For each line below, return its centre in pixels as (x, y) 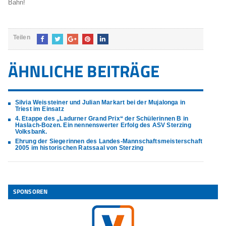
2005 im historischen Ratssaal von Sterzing (79, 148)
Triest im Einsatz (39, 109)
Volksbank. (31, 132)
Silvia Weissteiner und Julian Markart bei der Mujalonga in (100, 102)
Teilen (21, 37)
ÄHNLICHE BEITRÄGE (84, 71)
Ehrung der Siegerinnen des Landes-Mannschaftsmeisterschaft (109, 141)
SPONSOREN (30, 191)
